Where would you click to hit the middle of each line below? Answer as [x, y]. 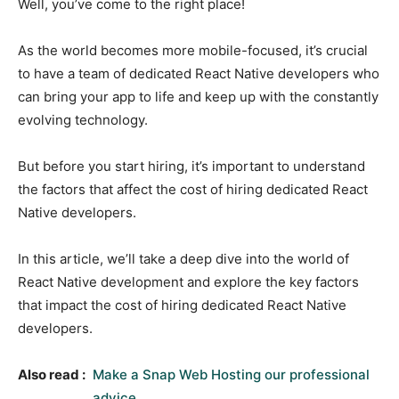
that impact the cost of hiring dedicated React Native [182, 305]
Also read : [52, 374]
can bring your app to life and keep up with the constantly [198, 96]
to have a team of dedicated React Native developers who [199, 73]
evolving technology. [83, 119]
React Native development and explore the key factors [188, 281]
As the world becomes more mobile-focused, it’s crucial [193, 50]
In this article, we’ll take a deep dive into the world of [183, 258]
